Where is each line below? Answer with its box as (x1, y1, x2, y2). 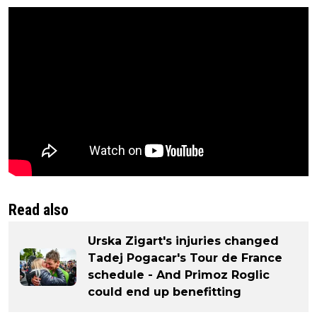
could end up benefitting (88, 285, 241, 299)
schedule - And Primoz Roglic (88, 268, 270, 282)
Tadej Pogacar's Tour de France (88, 251, 282, 265)
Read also (8, 201, 69, 219)
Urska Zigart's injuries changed (88, 234, 279, 248)
